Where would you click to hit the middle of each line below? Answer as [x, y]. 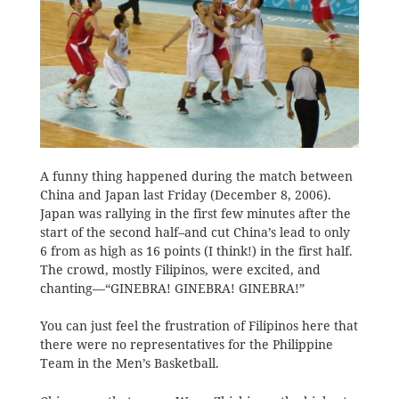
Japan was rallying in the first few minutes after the [195, 213]
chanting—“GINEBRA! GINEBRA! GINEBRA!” [172, 288]
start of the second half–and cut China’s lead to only [195, 232]
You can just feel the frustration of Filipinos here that [199, 326]
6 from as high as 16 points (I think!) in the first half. [196, 251]
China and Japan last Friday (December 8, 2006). [185, 195]
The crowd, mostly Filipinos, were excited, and [180, 269]
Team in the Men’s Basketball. [129, 364]
